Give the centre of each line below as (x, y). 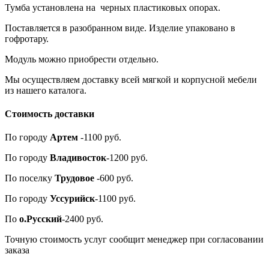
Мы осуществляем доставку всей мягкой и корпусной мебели (131, 79)
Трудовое (74, 178)
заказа (17, 250)
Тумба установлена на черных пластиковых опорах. (113, 7)
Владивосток (78, 158)
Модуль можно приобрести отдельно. (82, 59)
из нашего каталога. (46, 90)
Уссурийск (72, 199)
